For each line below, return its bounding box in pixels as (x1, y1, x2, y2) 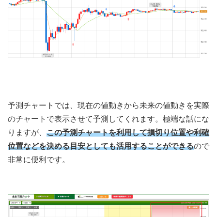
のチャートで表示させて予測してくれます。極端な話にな (8, 115, 209, 124)
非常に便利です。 (8, 155, 70, 164)
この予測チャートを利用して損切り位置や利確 (46, 128, 209, 137)
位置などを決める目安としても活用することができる (8, 142, 194, 151)
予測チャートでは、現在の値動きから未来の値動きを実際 (8, 101, 209, 110)
